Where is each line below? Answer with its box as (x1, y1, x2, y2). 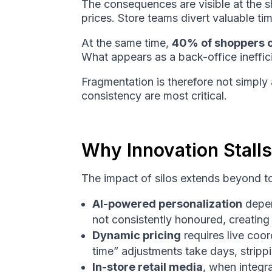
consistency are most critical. (81, 89, 228, 103)
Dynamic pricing (92, 229, 182, 242)
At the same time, (81, 36, 172, 50)
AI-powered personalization (92, 197, 243, 211)
